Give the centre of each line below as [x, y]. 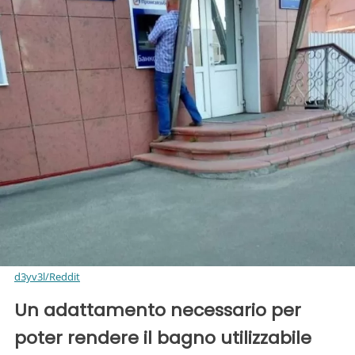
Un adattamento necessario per [158, 311]
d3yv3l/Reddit [47, 277]
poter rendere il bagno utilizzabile [163, 338]
